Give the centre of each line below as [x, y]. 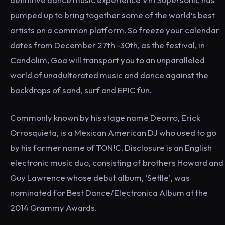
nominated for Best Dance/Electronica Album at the [109, 193]
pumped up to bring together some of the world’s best [113, 15]
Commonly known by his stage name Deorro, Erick [105, 117]
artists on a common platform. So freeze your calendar [115, 30]
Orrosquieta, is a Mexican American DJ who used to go [113, 132]
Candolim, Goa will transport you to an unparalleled [107, 60]
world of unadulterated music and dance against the [109, 75]
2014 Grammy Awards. [53, 208]
